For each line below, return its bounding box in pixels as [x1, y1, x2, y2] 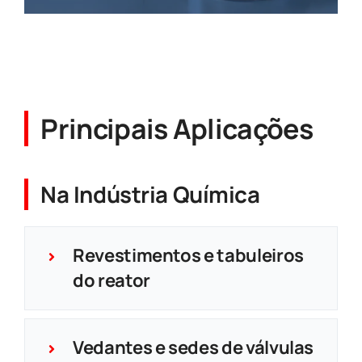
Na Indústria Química [40, 179, 260, 209]
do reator [72, 267, 150, 293]
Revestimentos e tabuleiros [72, 242, 304, 267]
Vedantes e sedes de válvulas [72, 335, 314, 360]
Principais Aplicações [40, 109, 314, 147]
